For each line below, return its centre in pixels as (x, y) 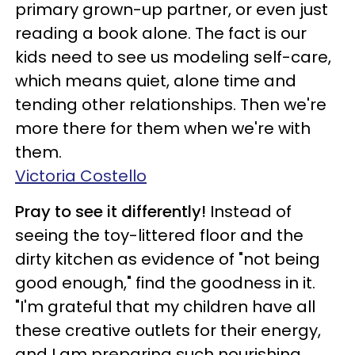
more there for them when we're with (163, 128)
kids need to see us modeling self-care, (173, 57)
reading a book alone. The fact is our (161, 33)
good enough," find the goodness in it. (165, 283)
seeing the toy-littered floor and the (159, 235)
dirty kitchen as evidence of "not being (168, 259)
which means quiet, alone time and (156, 81)
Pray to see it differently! (111, 212)
